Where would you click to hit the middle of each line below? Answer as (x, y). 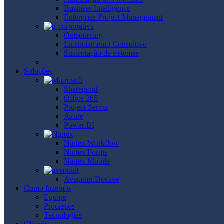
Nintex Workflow (92, 143)
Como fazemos (48, 188)
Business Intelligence (97, 8)
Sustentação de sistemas (101, 53)
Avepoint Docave (92, 179)
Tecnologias (63, 215)
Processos (59, 206)
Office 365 (81, 98)
